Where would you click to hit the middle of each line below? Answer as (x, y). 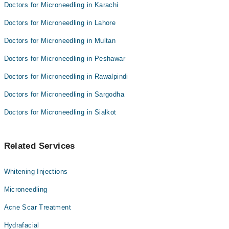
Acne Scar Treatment (37, 207)
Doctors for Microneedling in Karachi (61, 5)
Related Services (39, 146)
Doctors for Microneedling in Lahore (60, 23)
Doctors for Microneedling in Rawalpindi (66, 76)
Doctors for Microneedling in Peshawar (64, 59)
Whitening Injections (36, 171)
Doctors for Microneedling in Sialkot (60, 112)
